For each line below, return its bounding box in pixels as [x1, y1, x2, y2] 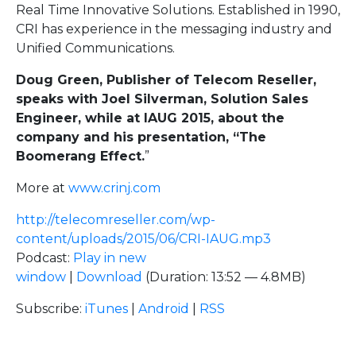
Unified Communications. [16, 40, 175, 56]
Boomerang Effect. [16, 148, 145, 164]
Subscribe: [16, 300, 85, 316]
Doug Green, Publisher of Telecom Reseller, [16, 72, 316, 87]
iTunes [85, 300, 128, 316]
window [16, 269, 66, 284]
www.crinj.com [68, 180, 161, 195]
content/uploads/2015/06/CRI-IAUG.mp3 [16, 230, 271, 246]
